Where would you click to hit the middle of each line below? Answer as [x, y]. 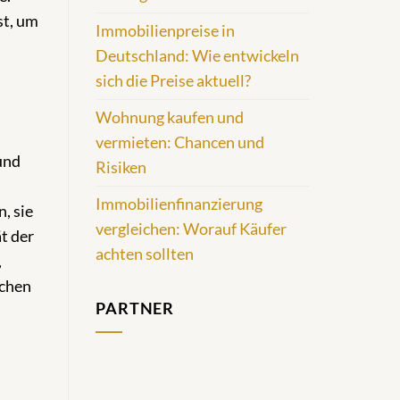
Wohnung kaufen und [170, 118]
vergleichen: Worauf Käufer [191, 229]
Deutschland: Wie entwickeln [197, 56]
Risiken [121, 168]
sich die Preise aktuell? [173, 81]
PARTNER [135, 308]
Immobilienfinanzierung [179, 204]
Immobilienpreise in [165, 31]
